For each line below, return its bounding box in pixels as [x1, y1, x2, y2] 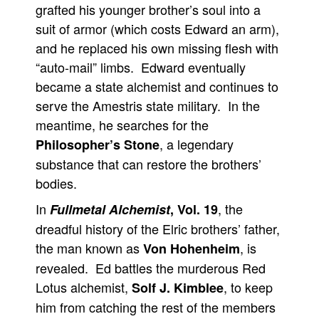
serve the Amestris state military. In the [36, 96, 260, 115]
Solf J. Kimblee [132, 278, 224, 297]
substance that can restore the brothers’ [36, 155, 261, 173]
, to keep [224, 278, 273, 296]
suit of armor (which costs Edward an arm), [36, 19, 279, 38]
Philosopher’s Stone [36, 135, 159, 154]
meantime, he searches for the [36, 115, 209, 134]
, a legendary [159, 135, 234, 153]
